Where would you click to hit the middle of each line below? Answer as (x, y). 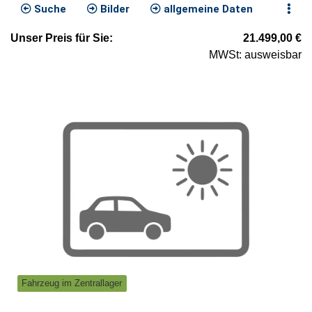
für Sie (91, 38)
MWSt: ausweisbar (255, 55)
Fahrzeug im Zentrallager (72, 283)
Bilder (114, 9)
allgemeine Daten (207, 9)
